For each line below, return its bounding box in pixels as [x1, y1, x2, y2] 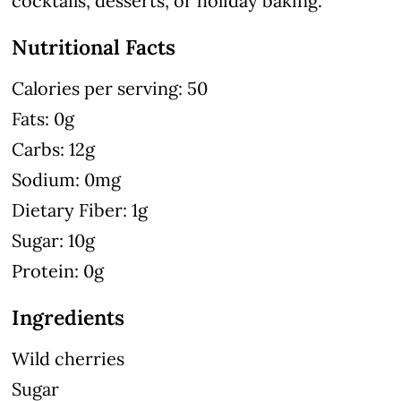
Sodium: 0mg [12, 167, 122, 191]
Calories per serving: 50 [12, 76, 209, 99]
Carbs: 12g [12, 137, 96, 160]
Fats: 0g [12, 107, 75, 130]
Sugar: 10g [12, 228, 96, 252]
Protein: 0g [12, 259, 105, 282]
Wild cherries [12, 346, 125, 370]
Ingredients [12, 303, 125, 330]
